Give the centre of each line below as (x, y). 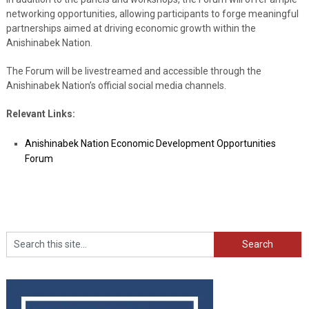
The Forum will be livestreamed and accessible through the (133, 71)
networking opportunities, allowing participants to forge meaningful (152, 13)
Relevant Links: (40, 113)
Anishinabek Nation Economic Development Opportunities (150, 143)
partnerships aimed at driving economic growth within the (131, 28)
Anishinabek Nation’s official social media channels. (116, 85)
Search (229, 238)
